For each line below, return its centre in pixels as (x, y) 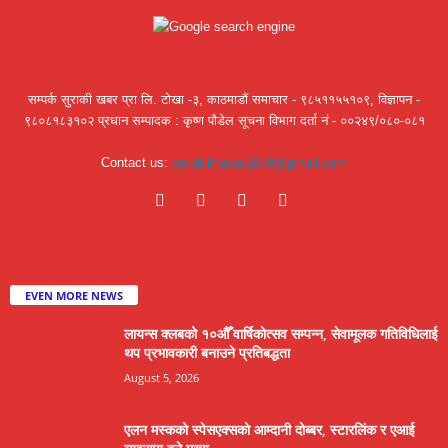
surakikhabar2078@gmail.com (259, 162)
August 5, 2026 (161, 377)
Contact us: (136, 162)
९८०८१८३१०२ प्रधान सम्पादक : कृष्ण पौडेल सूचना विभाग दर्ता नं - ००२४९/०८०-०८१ (224, 120)
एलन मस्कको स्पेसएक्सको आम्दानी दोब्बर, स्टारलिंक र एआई (269, 429)
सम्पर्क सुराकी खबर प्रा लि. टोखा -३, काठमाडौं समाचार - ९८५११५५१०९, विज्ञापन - (224, 99)
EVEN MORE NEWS (74, 295)
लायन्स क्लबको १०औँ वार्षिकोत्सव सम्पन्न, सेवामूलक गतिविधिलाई (281, 333)
